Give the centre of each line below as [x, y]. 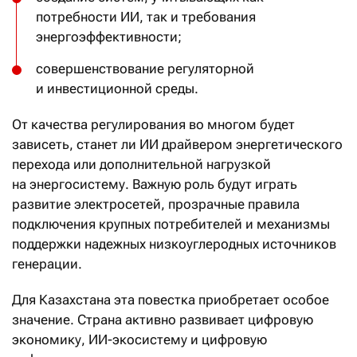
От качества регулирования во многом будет [153, 125]
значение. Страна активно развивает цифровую [163, 320]
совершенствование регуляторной [145, 69]
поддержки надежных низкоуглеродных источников [174, 244]
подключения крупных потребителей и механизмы [171, 224]
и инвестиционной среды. [117, 89]
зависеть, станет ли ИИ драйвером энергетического [177, 145]
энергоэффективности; [109, 37]
